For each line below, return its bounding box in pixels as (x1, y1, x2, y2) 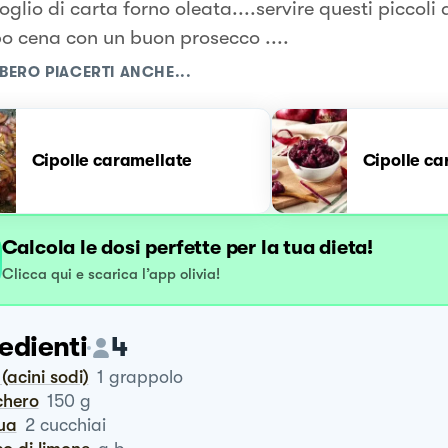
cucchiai (39, 415, 106, 435)
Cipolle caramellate (31, 151, 193, 170)
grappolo (108, 367, 183, 387)
